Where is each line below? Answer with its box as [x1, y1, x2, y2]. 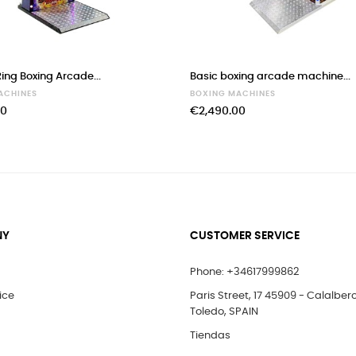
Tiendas [190, 331, 230, 342]
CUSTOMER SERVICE [190, 230, 300, 242]
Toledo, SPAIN [190, 307, 258, 318]
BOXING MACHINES [190, 90, 276, 99]
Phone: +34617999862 [190, 267, 299, 278]
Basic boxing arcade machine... [190, 72, 350, 83]
